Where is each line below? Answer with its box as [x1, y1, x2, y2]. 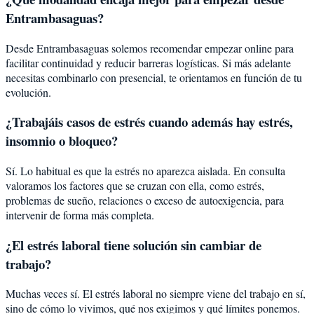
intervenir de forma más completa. [6, 207, 154, 222]
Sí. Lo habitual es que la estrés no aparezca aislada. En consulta [6, 163, 285, 178]
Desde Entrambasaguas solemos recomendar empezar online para [6, 40, 294, 55]
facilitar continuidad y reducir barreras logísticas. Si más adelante [6, 55, 291, 70]
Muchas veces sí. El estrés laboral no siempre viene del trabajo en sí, [6, 286, 306, 301]
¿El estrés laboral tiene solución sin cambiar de [6, 235, 261, 254]
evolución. [6, 84, 51, 100]
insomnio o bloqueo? [6, 131, 118, 151]
